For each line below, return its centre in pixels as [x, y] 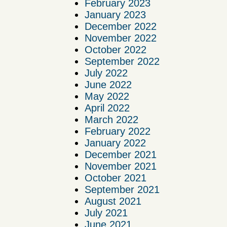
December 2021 [121, 155]
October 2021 [116, 178]
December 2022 [121, 27]
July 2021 [106, 213]
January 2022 [115, 143]
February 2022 [118, 131]
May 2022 [107, 97]
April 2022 [107, 108]
